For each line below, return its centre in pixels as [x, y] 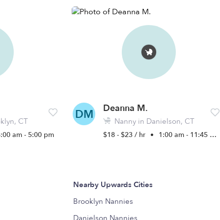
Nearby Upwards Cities [113, 185]
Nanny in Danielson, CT [154, 121]
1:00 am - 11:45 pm [184, 135]
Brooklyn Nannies [103, 201]
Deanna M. [126, 108]
